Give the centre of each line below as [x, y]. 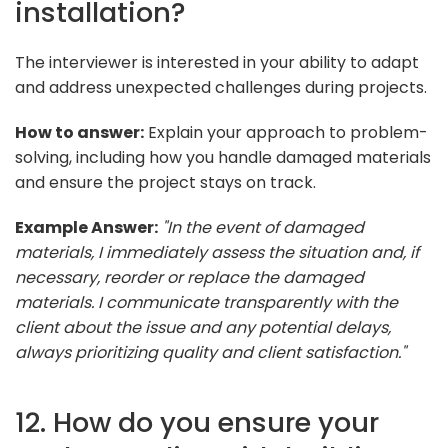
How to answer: [79, 132]
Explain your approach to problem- [286, 132]
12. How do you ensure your [197, 422]
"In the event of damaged [263, 227]
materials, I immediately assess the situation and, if [217, 252]
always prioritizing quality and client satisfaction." [210, 352]
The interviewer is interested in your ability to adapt [217, 62]
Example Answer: [86, 227]
